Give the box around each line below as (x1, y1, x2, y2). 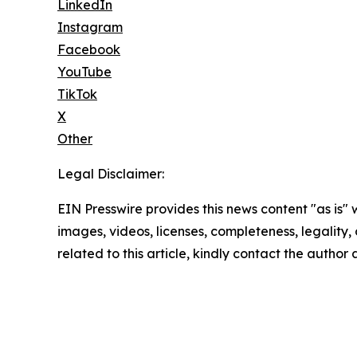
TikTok (57, 85, 97, 102)
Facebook (57, 41, 120, 57)
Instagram (57, 18, 123, 35)
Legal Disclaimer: (57, 165, 164, 182)
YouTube (57, 63, 112, 80)
